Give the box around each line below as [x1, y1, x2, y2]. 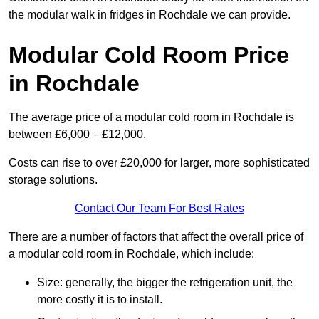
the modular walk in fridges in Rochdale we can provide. [9, 9, 291, 21]
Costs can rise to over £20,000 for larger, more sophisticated [9, 157, 310, 169]
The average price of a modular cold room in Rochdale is [9, 111, 294, 124]
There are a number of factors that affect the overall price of [9, 231, 303, 244]
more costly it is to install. [37, 293, 162, 306]
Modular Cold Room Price [9, 42, 289, 68]
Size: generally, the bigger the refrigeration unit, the [37, 276, 293, 289]
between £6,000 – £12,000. [9, 128, 146, 141]
